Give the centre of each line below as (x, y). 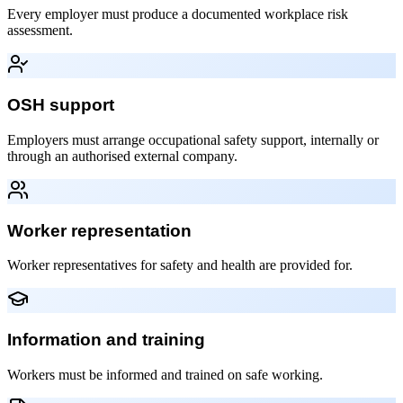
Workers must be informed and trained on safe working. (165, 374)
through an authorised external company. (122, 156)
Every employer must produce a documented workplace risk (178, 14)
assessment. (40, 31)
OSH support (61, 105)
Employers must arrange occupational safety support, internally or (193, 139)
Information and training (106, 340)
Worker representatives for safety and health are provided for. (180, 265)
